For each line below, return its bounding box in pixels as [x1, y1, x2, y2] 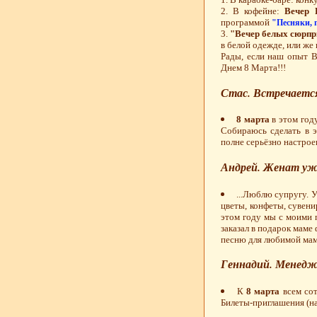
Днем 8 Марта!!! [221, 62, 286, 74]
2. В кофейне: [221, 6, 285, 17]
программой [221, 17, 272, 28]
